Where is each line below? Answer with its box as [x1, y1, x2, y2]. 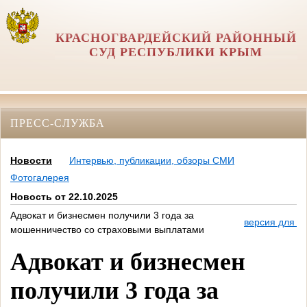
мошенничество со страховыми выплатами [10, 224, 204, 236]
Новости [10, 155, 52, 167]
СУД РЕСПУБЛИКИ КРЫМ [89, 45, 263, 59]
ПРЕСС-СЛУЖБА [10, 116, 105, 129]
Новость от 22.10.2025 [10, 191, 118, 203]
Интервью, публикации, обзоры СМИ [69, 155, 234, 167]
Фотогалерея [10, 172, 69, 184]
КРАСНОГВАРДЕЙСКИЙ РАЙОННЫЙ [55, 31, 297, 45]
